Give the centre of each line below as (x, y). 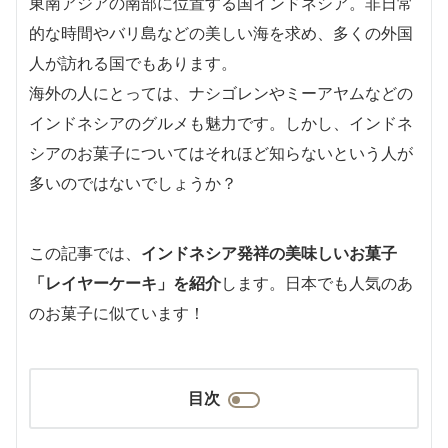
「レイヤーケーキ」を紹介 (125, 282)
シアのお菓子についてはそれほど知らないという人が (221, 152)
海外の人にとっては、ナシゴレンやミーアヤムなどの (221, 92)
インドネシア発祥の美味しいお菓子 (269, 252)
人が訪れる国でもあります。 (133, 62)
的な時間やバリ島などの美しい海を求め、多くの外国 (221, 32)
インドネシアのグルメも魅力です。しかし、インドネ (221, 122)
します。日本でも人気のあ (317, 282)
